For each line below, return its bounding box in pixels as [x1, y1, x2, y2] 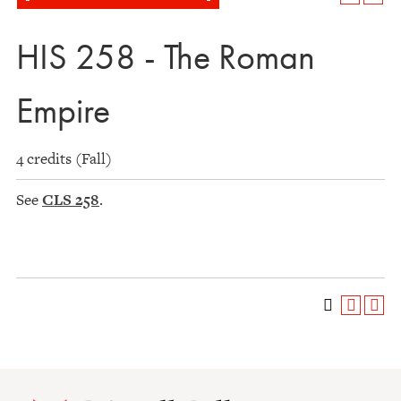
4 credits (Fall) [16, 148, 112, 169]
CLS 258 [42, 189, 99, 210]
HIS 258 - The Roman [16, 34, 315, 80]
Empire [16, 88, 110, 133]
